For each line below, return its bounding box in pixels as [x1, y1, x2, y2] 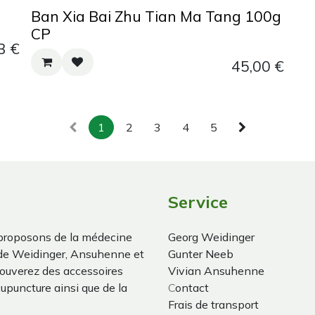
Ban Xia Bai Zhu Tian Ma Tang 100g [31, 7, 282, 26]
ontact [175, 280, 209, 295]
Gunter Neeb [168, 246, 233, 261]
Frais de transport [168, 297, 259, 311]
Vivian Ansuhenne [168, 263, 264, 278]
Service [168, 191, 228, 212]
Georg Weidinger [168, 229, 255, 244]
